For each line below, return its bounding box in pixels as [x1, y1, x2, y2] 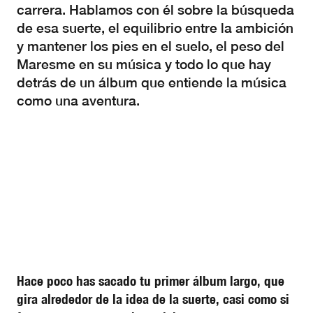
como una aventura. [17, 93, 140, 108]
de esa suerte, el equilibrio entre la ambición [17, 20, 293, 36]
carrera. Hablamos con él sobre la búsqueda [17, 2, 294, 17]
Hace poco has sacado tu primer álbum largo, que [17, 272, 284, 289]
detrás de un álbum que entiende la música [17, 75, 286, 90]
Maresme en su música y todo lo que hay [17, 57, 271, 72]
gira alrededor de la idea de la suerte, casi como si [17, 291, 289, 307]
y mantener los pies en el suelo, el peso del [17, 38, 284, 54]
